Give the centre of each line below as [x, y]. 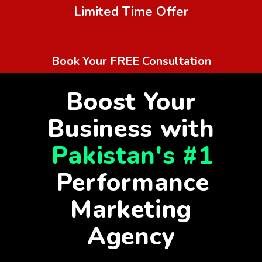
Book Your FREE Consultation [131, 61]
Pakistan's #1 [132, 156]
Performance [132, 182]
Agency [131, 236]
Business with [131, 129]
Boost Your [131, 102]
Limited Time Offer [131, 12]
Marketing [131, 209]
